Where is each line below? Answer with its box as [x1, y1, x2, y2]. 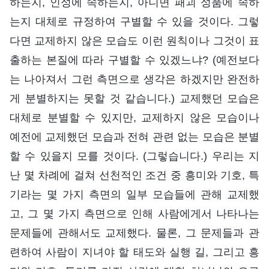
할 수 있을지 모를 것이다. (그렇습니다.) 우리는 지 [10, 150, 259, 163]
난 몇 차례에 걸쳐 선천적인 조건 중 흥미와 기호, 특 [10, 169, 259, 182]
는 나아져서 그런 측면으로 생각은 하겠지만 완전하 [10, 73, 259, 86]
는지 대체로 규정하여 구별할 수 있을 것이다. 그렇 [10, 16, 259, 28]
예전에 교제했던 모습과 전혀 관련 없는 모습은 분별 [10, 131, 259, 144]
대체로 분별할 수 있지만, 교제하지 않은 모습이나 [10, 112, 259, 124]
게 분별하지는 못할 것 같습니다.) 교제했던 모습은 [10, 92, 259, 105]
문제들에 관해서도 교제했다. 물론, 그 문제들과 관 [10, 227, 259, 240]
